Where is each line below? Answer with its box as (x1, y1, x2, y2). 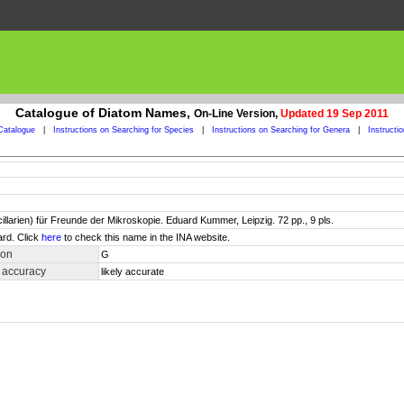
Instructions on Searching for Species (52, 125, 194, 134)
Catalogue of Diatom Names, (15, 106, 194, 120)
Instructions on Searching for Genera (211, 125, 350, 134)
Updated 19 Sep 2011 (280, 107, 389, 120)
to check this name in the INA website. (61, 232, 230, 243)
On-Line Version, (194, 107, 280, 120)
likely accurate (101, 266, 164, 277)
